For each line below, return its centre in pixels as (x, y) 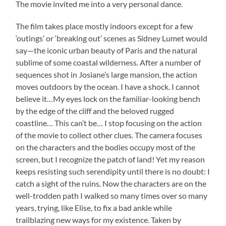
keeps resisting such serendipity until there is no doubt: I (113, 172)
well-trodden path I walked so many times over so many (112, 196)
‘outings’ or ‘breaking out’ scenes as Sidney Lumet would (112, 38)
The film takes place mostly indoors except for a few (104, 26)
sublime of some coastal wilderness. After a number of (108, 63)
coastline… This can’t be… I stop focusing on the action (109, 123)
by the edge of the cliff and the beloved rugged (95, 111)
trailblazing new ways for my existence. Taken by (99, 220)
